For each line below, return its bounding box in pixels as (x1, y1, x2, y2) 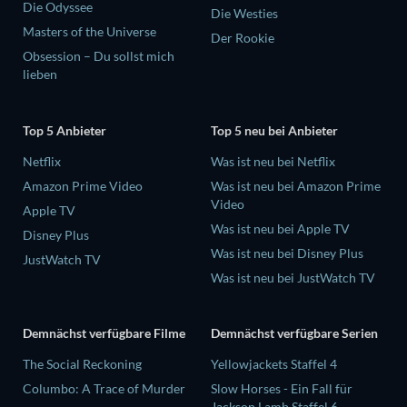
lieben (23, 66, 57, 83)
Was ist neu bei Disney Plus (211, 244, 363, 261)
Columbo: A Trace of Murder (23, 381, 185, 397)
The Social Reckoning (23, 356, 142, 372)
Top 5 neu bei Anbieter (211, 122, 338, 138)
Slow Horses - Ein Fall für (211, 381, 352, 397)
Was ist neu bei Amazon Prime (211, 177, 381, 194)
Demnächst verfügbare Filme (23, 325, 185, 342)
